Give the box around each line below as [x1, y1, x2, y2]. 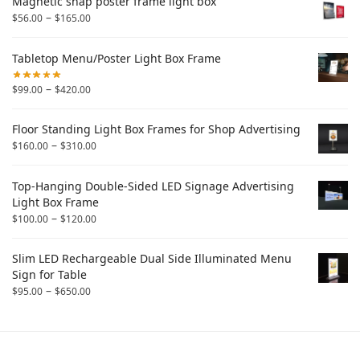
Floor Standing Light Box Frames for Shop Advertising [12, 121, 301, 137]
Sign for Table [12, 267, 87, 283]
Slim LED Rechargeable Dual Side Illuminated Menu [12, 251, 292, 267]
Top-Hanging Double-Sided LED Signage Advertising [12, 178, 294, 194]
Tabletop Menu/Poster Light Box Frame [12, 50, 221, 66]
